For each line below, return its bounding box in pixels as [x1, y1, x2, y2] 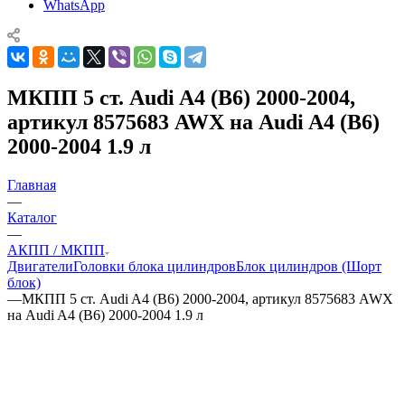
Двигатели [7, 258, 73, 274]
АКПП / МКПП [7, 241, 105, 258]
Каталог [7, 209, 57, 225]
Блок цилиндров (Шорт [236, 258, 381, 274]
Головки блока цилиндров [73, 258, 236, 274]
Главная [7, 176, 56, 193]
